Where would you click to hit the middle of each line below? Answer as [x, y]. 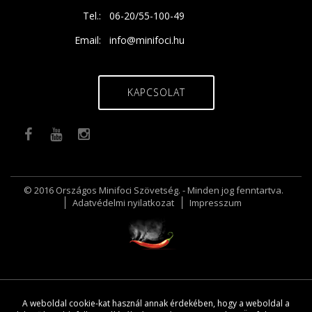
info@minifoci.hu [147, 40]
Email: [87, 40]
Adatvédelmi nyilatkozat [123, 203]
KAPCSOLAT [156, 92]
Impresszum [216, 203]
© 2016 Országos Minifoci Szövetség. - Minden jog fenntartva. [154, 190]
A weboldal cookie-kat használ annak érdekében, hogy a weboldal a [156, 303]
